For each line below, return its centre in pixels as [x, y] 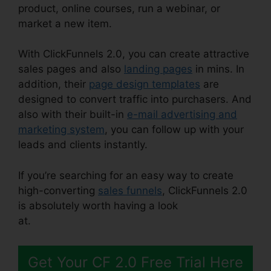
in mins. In [218, 69]
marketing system [61, 130]
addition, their [54, 84]
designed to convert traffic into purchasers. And [135, 100]
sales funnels [130, 190]
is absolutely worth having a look [98, 205]
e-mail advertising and [182, 115]
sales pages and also [71, 69]
